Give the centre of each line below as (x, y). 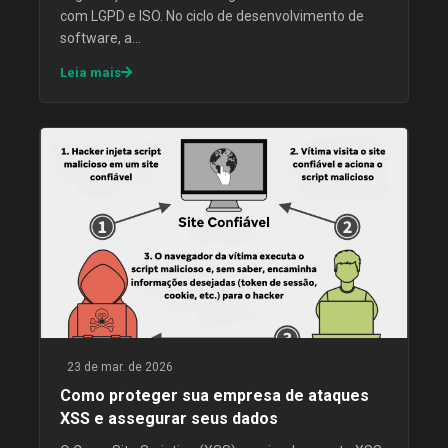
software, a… (100, 38)
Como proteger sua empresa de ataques (214, 395)
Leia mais (90, 72)
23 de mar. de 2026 (118, 367)
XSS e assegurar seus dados (169, 418)
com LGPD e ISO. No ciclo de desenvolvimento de (212, 16)
